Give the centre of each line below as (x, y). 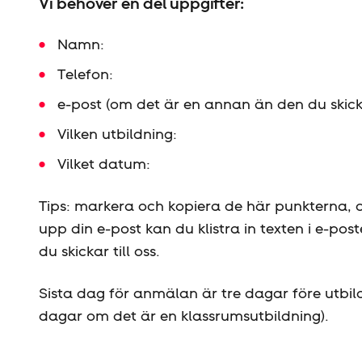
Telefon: (85, 74)
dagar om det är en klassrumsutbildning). (184, 316)
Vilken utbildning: (117, 134)
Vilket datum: (103, 164)
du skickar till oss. (99, 251)
